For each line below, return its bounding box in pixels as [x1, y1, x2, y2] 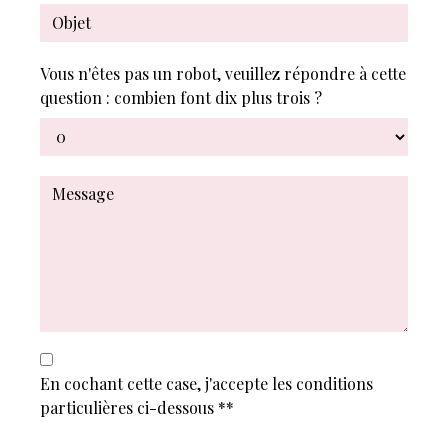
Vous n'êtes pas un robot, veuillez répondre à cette [40, 62, 406, 84]
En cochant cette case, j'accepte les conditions [40, 372, 373, 394]
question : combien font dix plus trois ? [40, 86, 322, 108]
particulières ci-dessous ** [40, 396, 234, 418]
